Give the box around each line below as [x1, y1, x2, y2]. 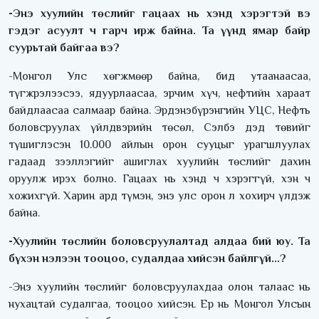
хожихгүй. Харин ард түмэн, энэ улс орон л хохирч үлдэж [9, 189, 310, 203]
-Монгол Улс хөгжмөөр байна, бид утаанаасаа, [9, 70, 310, 83]
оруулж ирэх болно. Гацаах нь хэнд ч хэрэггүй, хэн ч [9, 172, 310, 186]
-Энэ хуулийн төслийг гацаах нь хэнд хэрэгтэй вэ [9, 7, 310, 21]
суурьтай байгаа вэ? [9, 41, 120, 55]
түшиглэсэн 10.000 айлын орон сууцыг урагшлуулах [9, 138, 310, 152]
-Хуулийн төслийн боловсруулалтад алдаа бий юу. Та [9, 235, 310, 249]
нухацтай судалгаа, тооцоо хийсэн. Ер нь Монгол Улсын [9, 298, 310, 311]
